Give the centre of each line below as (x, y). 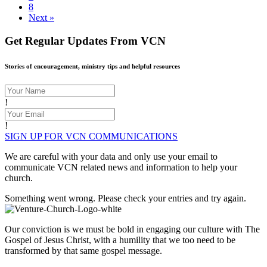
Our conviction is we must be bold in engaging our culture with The (132, 229)
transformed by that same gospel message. (83, 250)
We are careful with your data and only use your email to (111, 156)
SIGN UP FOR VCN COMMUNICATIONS (91, 136)
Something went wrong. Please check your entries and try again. (125, 198)
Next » (41, 17)
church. (19, 178)
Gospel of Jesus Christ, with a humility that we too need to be (120, 240)
